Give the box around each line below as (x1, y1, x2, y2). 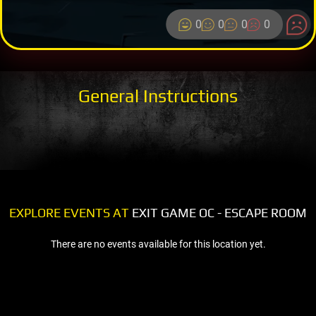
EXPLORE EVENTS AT (9, 205, 129, 220)
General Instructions (78, 85, 238, 107)
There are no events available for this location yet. (50, 238, 266, 250)
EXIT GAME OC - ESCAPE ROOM (129, 205, 307, 220)
